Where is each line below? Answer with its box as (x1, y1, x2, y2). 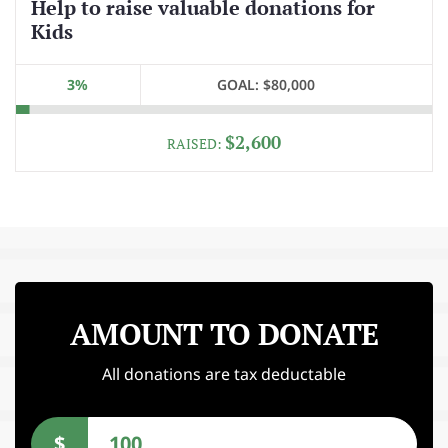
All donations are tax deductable (102, 362, 346, 385)
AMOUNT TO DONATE (70, 313, 378, 354)
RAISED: (167, 133, 225, 153)
